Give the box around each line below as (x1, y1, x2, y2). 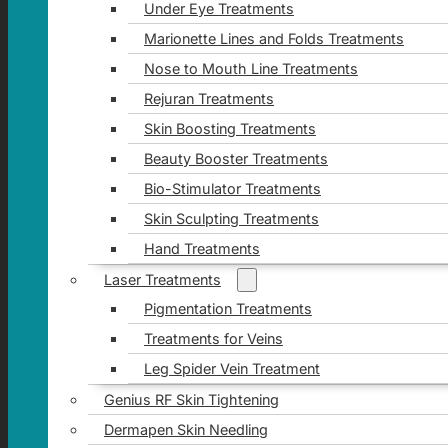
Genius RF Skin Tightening (103, 390, 279, 408)
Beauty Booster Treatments (143, 149, 328, 167)
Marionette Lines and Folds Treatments (143, 29, 404, 47)
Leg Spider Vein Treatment (143, 359, 320, 377)
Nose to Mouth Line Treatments (143, 59, 358, 77)
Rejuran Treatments (143, 89, 274, 107)
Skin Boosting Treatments (143, 119, 316, 137)
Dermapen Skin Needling (103, 420, 268, 438)
